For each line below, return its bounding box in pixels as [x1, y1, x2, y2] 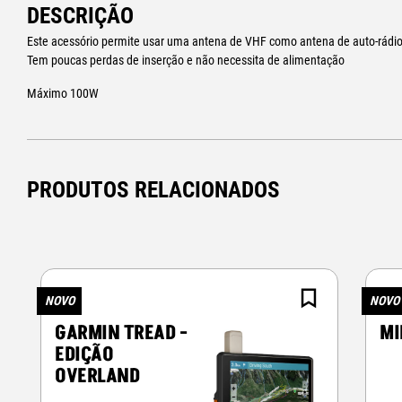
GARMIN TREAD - [55, 319, 188, 348]
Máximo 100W [27, 86, 100, 101]
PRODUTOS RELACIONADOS [27, 176, 281, 203]
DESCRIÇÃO [27, 3, 135, 30]
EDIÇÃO [55, 341, 114, 370]
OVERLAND [55, 363, 140, 391]
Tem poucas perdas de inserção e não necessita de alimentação [27, 53, 345, 68]
